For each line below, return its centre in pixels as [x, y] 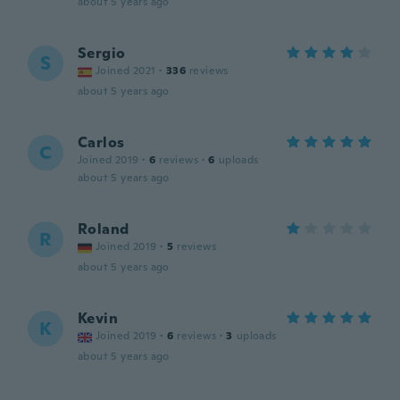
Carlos [101, 142]
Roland [104, 229]
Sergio [102, 53]
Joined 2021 [126, 71]
